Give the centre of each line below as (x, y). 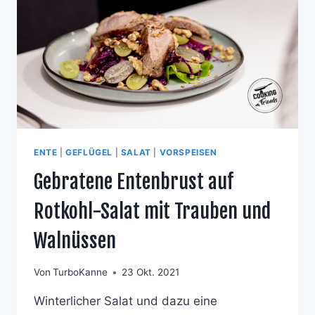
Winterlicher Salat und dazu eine (126, 301)
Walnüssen (75, 240)
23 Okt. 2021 (151, 272)
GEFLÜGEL (89, 152)
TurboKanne (81, 272)
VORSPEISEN (188, 152)
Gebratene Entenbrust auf (134, 181)
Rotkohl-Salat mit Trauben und (152, 211)
